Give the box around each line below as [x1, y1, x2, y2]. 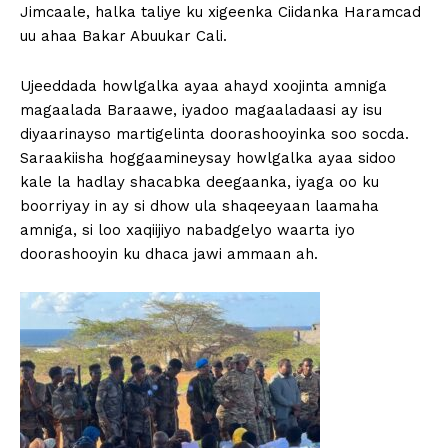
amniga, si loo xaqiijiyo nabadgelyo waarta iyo [20, 221, 355, 240]
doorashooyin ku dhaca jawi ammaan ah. [20, 245, 318, 264]
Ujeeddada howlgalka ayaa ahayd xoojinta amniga [20, 77, 387, 96]
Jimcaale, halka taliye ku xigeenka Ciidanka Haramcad [20, 3, 421, 22]
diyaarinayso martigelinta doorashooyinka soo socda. [20, 125, 409, 144]
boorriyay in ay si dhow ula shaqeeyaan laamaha [20, 197, 379, 216]
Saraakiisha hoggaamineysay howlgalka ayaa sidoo [20, 149, 396, 168]
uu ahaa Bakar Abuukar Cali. [20, 27, 227, 46]
